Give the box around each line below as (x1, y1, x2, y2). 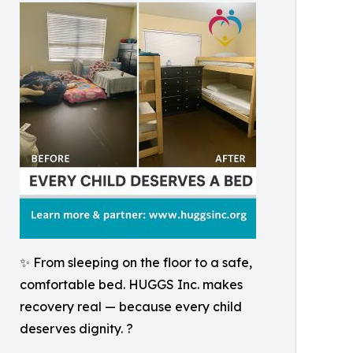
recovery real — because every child (20, 299, 242, 315)
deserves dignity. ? (20, 321, 133, 337)
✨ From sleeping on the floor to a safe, (20, 255, 252, 271)
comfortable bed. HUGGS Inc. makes (20, 277, 243, 293)
